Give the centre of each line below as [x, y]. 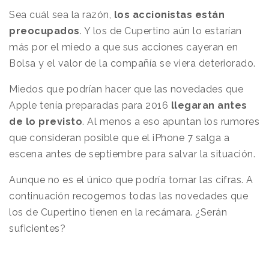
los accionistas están [169, 15]
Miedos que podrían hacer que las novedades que [126, 89]
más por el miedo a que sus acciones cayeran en [123, 47]
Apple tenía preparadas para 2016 [90, 106]
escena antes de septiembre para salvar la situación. [132, 154]
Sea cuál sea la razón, [62, 15]
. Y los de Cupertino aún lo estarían [161, 31]
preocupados [44, 31]
